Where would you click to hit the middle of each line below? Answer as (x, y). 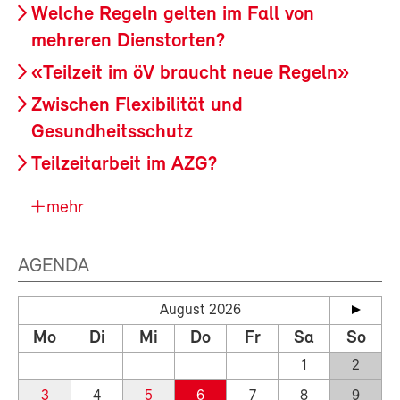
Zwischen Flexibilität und (137, 106)
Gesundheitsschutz (112, 133)
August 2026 (200, 311)
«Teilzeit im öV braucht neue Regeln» (190, 74)
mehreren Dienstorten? (128, 42)
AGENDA (54, 267)
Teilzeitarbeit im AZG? (124, 165)
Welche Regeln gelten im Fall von (173, 15)
